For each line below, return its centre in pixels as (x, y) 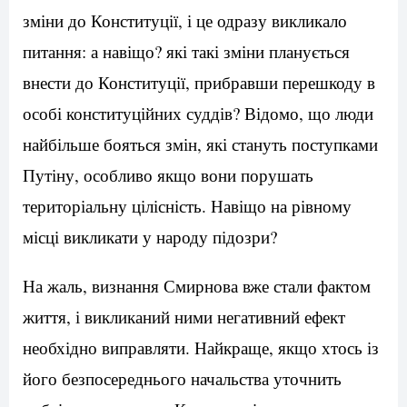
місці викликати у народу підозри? (150, 237)
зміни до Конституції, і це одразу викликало (185, 21)
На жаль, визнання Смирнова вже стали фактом (197, 286)
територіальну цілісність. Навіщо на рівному (187, 206)
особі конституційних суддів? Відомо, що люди (198, 114)
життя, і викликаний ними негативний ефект (184, 317)
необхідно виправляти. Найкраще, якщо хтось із (201, 348)
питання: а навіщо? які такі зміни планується (186, 52)
